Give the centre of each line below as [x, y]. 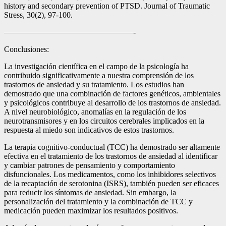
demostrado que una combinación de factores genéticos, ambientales [112, 93]
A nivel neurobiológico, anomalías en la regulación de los [95, 111]
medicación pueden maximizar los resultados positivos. [91, 210]
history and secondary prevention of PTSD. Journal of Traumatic [107, 6]
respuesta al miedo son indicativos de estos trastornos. [89, 130]
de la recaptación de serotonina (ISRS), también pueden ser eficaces [111, 183]
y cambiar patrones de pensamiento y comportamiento [90, 165]
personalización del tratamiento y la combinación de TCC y [98, 201]
